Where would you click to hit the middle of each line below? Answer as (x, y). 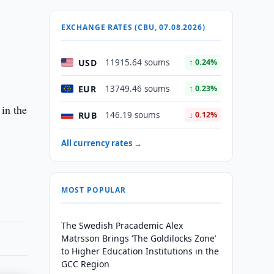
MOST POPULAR (93, 190)
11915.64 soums (137, 62)
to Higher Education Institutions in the (140, 251)
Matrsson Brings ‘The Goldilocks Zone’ (138, 238)
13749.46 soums (137, 89)
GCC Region (85, 264)
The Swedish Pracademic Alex (122, 225)
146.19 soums (132, 115)
